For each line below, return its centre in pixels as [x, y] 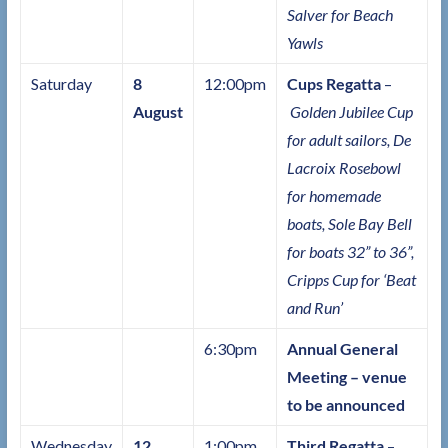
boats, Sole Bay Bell [349, 224]
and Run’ [314, 308]
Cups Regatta [335, 84]
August [157, 112]
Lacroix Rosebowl [343, 168]
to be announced [347, 405]
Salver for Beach [339, 15]
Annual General [342, 349]
